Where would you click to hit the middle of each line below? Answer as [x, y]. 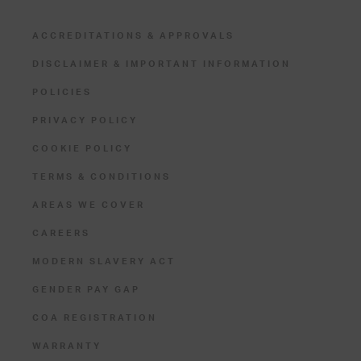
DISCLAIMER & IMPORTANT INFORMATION [162, 64]
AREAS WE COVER [89, 205]
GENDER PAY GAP [86, 290]
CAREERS [61, 233]
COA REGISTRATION [95, 318]
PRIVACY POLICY [85, 120]
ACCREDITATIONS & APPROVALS [133, 36]
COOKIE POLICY [82, 149]
